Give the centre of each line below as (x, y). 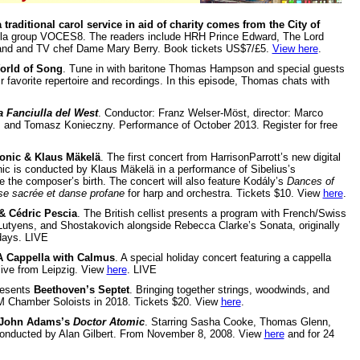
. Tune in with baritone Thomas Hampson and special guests (203, 68)
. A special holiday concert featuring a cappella (223, 257)
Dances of (310, 181)
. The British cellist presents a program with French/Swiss (211, 213)
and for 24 (309, 333)
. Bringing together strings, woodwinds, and (229, 289)
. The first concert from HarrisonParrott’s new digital (220, 157)
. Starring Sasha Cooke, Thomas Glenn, (237, 321)
